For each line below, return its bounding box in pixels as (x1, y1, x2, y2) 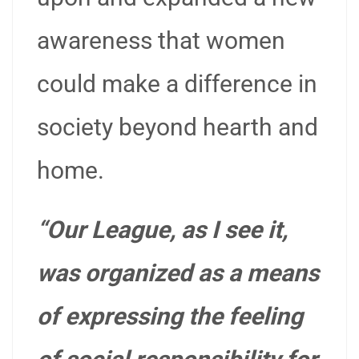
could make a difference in (37, 70, 317, 98)
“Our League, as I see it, (37, 216, 288, 244)
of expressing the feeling (37, 302, 303, 330)
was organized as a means (37, 259, 319, 287)
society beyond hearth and (37, 113, 318, 141)
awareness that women (37, 26, 285, 54)
